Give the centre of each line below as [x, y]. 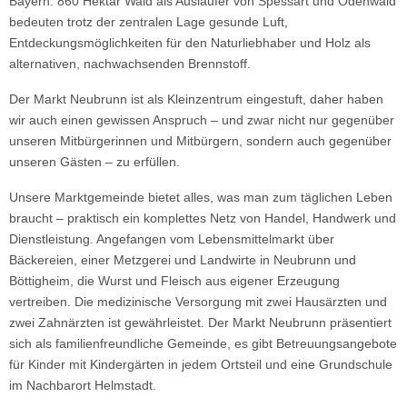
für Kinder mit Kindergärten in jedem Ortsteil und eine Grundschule [201, 364]
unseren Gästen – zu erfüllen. [94, 162]
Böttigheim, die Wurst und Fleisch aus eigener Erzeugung [174, 281]
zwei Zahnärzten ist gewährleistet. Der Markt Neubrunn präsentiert [200, 323]
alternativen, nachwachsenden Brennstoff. [130, 64]
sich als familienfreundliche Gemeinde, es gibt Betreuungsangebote [203, 343]
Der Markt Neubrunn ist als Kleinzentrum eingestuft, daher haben [196, 99]
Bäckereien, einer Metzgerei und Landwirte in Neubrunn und [183, 260]
